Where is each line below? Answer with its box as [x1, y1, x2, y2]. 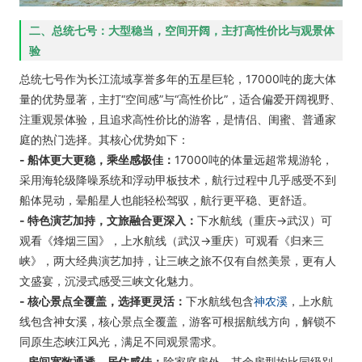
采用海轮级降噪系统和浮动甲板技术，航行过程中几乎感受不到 [19, 173, 336, 187]
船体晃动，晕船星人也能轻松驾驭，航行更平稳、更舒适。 [19, 193, 314, 207]
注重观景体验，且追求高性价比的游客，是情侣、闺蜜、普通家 [19, 112, 336, 126]
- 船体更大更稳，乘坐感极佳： [19, 153, 175, 166]
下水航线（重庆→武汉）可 [197, 213, 332, 227]
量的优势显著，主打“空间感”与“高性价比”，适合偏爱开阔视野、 [19, 92, 341, 106]
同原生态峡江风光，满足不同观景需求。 [19, 335, 223, 348]
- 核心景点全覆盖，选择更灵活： [19, 294, 186, 308]
